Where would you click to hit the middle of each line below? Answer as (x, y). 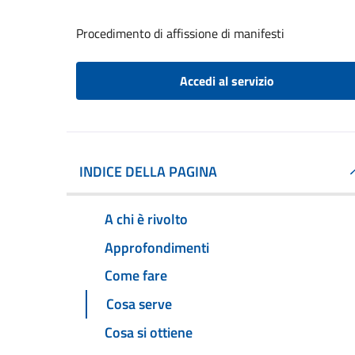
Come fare (136, 276)
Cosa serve (139, 304)
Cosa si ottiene (149, 333)
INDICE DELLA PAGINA (148, 172)
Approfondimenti (157, 247)
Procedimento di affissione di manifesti (180, 33)
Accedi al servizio (227, 81)
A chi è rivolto (146, 219)
